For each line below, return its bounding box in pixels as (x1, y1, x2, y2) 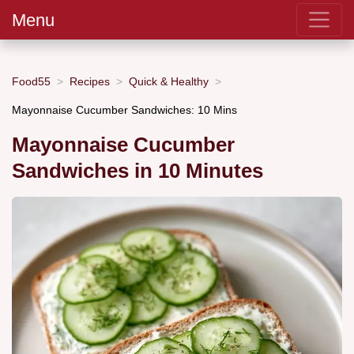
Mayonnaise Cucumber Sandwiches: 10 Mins (12, 103, 237, 116)
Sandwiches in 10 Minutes (12, 160, 263, 183)
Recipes (70, 74, 110, 88)
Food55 (12, 74, 51, 88)
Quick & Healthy (129, 74, 209, 88)
